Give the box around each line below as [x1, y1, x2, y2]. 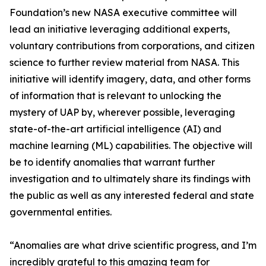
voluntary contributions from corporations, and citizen [9, 40, 255, 52]
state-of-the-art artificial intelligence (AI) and [9, 123, 221, 135]
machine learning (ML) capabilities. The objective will [9, 140, 252, 151]
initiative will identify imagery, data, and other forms [9, 73, 251, 85]
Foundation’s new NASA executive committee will [9, 7, 237, 18]
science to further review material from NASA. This [9, 56, 239, 68]
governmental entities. [9, 206, 112, 218]
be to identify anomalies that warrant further [9, 156, 215, 168]
